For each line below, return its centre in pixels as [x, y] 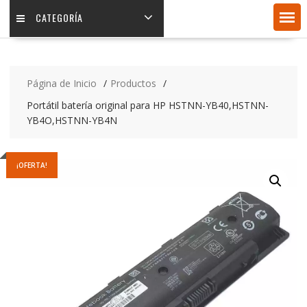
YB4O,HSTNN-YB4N [72, 121]
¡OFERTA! [32, 165]
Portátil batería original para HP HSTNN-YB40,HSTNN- [147, 106]
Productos [133, 84]
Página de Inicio [61, 84]
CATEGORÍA [59, 18]
